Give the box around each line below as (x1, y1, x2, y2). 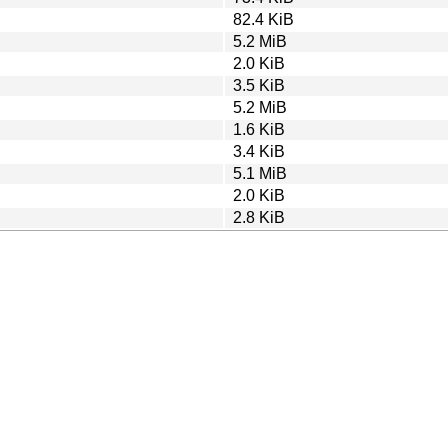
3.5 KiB (233, 76, 285, 94)
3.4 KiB (233, 142, 285, 160)
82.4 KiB (233, 10, 294, 28)
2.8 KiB (233, 208, 285, 226)
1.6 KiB (233, 120, 285, 138)
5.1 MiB (233, 164, 287, 182)
